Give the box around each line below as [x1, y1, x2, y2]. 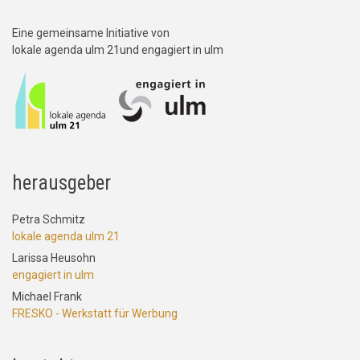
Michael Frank [12, 290, 82, 304]
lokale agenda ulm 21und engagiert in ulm [12, 43, 223, 57]
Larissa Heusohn [12, 252, 96, 265]
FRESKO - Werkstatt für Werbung [12, 307, 178, 321]
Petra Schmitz [12, 213, 85, 227]
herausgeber [12, 171, 111, 195]
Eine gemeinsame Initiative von [12, 27, 170, 40]
